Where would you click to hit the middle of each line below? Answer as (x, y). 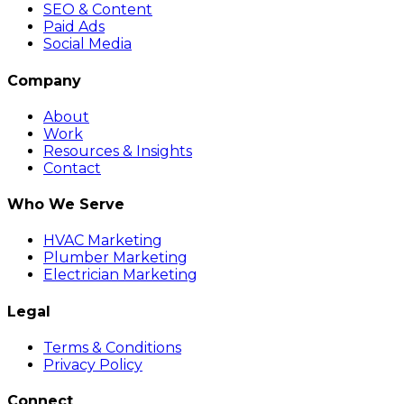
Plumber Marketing (115, 258)
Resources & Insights (118, 151)
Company (44, 80)
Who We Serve (66, 205)
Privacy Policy (93, 364)
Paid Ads (74, 27)
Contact (72, 168)
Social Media (87, 44)
